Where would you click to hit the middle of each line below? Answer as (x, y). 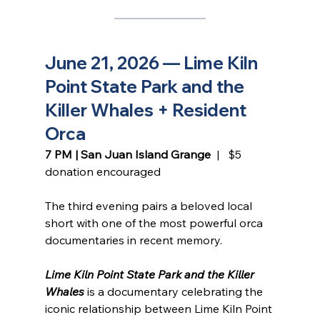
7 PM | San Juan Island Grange (127, 154)
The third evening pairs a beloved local (150, 205)
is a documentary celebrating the (175, 291)
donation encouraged (102, 171)
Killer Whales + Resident (147, 110)
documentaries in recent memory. (133, 240)
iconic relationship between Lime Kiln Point (160, 308)
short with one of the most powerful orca (155, 222)
